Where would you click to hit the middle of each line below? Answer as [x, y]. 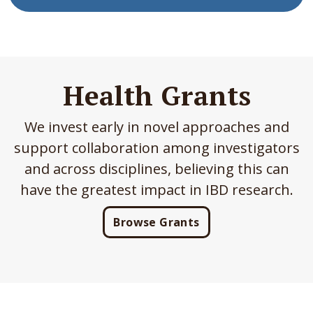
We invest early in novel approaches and [156, 127]
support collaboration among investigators [156, 148]
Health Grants [156, 95]
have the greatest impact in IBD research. [156, 190]
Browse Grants [156, 223]
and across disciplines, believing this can [156, 169]
